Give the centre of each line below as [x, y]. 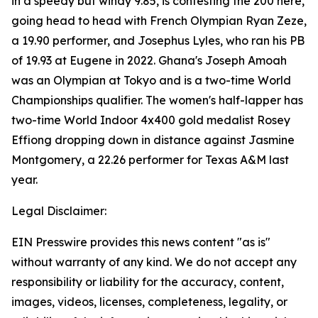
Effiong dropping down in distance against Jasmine [153, 140]
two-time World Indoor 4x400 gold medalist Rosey [151, 120]
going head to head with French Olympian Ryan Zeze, [159, 21]
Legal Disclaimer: [59, 211]
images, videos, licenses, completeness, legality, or [149, 302]
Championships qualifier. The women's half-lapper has [157, 100]
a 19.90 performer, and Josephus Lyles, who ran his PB [158, 40]
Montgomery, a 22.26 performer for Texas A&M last [150, 160]
